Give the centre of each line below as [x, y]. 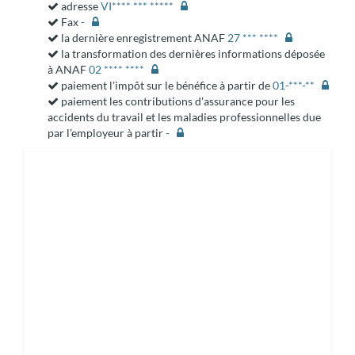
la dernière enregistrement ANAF [143, 38]
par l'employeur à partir [107, 133]
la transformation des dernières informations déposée [192, 53]
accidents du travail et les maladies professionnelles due [184, 117]
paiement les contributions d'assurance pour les [177, 101]
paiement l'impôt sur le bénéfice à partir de [166, 85]
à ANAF [68, 69]
